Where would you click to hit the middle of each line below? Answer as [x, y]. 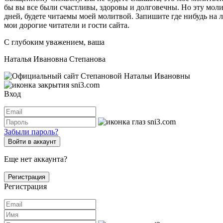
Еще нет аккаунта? [36, 159]
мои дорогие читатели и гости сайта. [67, 25]
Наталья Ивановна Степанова [55, 59]
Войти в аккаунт [32, 141]
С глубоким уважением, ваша [54, 42]
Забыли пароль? [31, 131]
